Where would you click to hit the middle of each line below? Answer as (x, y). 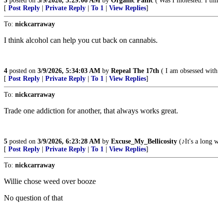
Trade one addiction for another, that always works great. (91, 111)
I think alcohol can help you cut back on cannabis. (81, 40)
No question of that (33, 198)
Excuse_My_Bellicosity (144, 141)
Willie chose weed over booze (50, 181)
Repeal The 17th (135, 71)
